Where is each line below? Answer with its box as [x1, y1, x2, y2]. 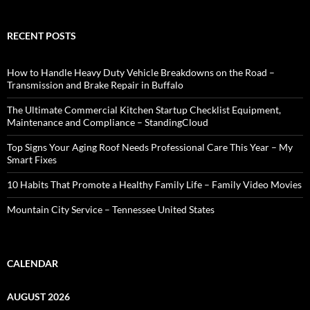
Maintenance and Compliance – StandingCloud [7, 116, 208, 128]
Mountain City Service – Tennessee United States [7, 203, 215, 215]
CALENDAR [7, 257, 58, 269]
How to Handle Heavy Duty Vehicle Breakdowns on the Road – [7, 66, 275, 78]
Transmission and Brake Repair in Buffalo [7, 78, 183, 91]
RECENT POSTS [7, 29, 76, 42]
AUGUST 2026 [7, 290, 70, 302]
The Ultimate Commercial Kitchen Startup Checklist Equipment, [7, 103, 281, 116]
